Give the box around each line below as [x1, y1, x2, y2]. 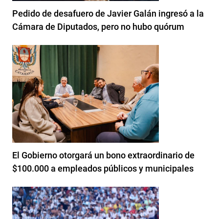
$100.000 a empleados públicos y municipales [12, 163, 194, 174]
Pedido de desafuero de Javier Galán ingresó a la [12, 8, 204, 19]
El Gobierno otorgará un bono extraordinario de [12, 150, 195, 160]
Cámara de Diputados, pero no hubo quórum [12, 21, 184, 32]
